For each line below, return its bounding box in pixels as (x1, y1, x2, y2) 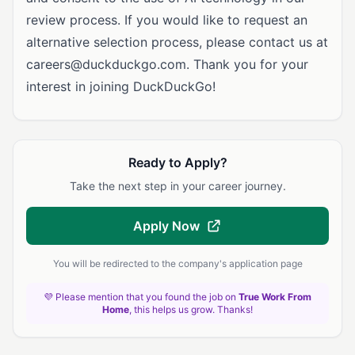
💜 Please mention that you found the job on (44, 291, 239, 303)
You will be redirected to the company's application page (52, 258, 303, 269)
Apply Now (133, 218, 200, 234)
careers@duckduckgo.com (26, 56, 186, 72)
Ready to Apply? (128, 155, 227, 170)
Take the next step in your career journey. (69, 179, 286, 193)
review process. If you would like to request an (26, 12, 307, 28)
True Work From (239, 291, 311, 303)
